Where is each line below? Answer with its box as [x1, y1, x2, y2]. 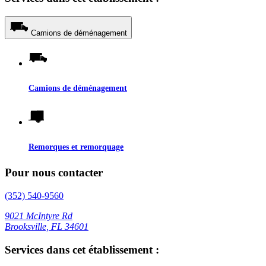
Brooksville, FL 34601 [5, 221, 88, 232]
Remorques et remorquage [28, 142, 123, 152]
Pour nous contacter [5, 166, 103, 179]
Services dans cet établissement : [5, 243, 159, 256]
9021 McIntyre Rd [5, 210, 72, 221]
